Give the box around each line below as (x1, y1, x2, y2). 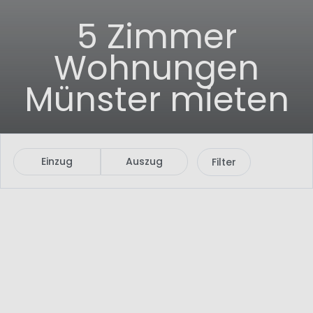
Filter (212, 154, 236, 169)
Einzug (41, 154, 73, 169)
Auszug (126, 154, 163, 169)
